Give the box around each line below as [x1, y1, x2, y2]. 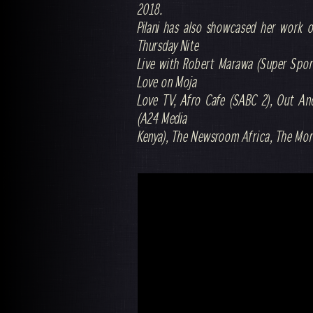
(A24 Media [138, 110, 187, 126]
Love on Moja [138, 73, 197, 90]
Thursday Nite [138, 37, 199, 54]
